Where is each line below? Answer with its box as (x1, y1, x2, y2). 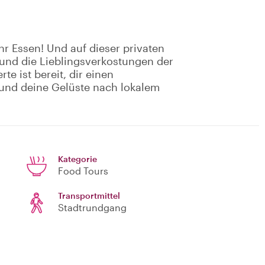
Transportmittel (58, 190, 120, 201)
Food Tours (58, 165, 108, 177)
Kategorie (58, 154, 97, 164)
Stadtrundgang (58, 202, 127, 214)
